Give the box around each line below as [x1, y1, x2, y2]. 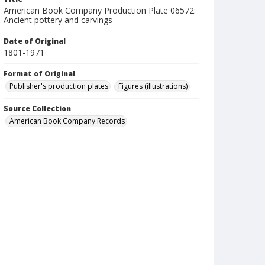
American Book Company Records [9, 116, 125, 126]
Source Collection [4, 104, 71, 114]
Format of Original [4, 69, 75, 79]
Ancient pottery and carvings [4, 14, 112, 25]
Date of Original [4, 36, 66, 46]
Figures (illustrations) [118, 81, 188, 91]
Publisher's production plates [9, 81, 108, 91]
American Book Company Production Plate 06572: [4, 5, 196, 16]
